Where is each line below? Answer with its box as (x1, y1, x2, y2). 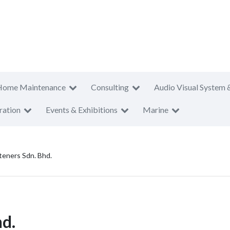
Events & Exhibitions (46, 105, 118, 114)
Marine (143, 105, 168, 114)
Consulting (91, 82, 129, 92)
